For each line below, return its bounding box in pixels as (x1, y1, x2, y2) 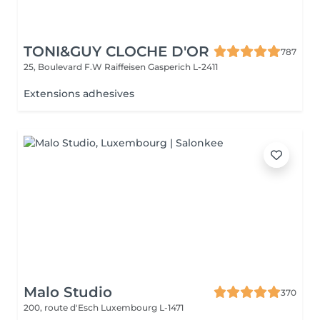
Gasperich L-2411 (148, 61, 218, 72)
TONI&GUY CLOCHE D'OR (24, 43, 209, 60)
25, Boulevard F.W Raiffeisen (24, 61, 148, 72)
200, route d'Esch (24, 302, 101, 313)
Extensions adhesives (24, 87, 134, 100)
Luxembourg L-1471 (101, 302, 184, 313)
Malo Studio (24, 284, 112, 301)
